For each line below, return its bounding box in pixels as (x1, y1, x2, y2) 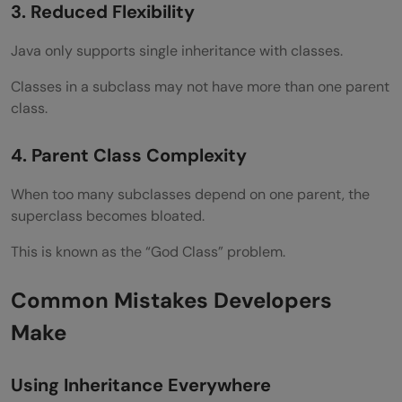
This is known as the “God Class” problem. (11, 241, 285, 261)
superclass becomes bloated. (11, 205, 205, 225)
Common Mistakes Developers (11, 285, 332, 314)
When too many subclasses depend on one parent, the (11, 184, 370, 204)
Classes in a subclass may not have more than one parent (11, 76, 389, 96)
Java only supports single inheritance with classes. (11, 40, 343, 60)
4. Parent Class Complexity (11, 143, 247, 167)
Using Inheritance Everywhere (11, 372, 271, 397)
